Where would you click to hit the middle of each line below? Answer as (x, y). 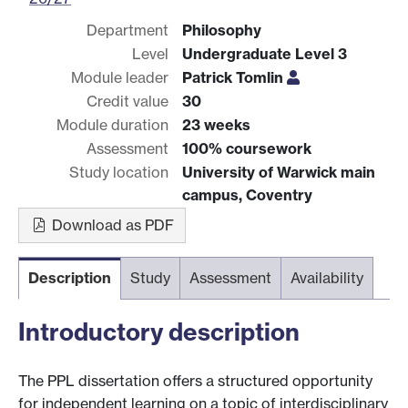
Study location (119, 172)
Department (127, 30)
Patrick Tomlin (235, 77)
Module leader (120, 77)
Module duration (112, 124)
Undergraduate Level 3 (265, 53)
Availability (327, 277)
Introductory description (159, 331)
